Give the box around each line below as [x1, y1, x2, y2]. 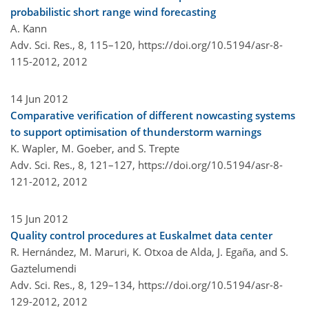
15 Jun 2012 [10, 211, 68, 226]
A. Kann [10, 21, 47, 35]
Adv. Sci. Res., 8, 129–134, [10, 277, 138, 292]
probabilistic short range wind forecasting [10, 4, 216, 19]
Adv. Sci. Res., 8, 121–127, [10, 157, 138, 172]
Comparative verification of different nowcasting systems [10, 108, 295, 122]
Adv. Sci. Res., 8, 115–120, [10, 37, 138, 52]
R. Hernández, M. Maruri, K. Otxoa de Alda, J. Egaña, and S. [10, 244, 288, 259]
